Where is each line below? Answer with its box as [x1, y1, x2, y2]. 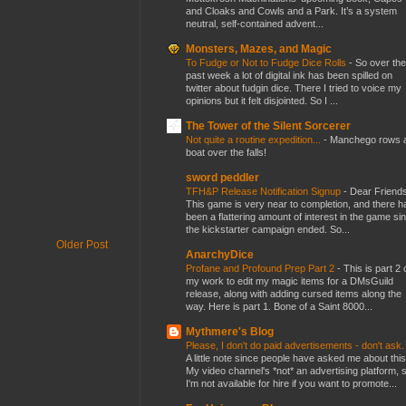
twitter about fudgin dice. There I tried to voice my [186, 82, 401, 93]
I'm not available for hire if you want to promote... [186, 377, 397, 389]
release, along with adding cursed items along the [186, 287, 401, 299]
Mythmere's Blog [186, 324, 274, 338]
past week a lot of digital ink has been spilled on [186, 69, 392, 81]
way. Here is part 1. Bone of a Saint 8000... [186, 300, 372, 312]
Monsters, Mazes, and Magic [186, 42, 332, 55]
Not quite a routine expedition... [186, 133, 324, 145]
